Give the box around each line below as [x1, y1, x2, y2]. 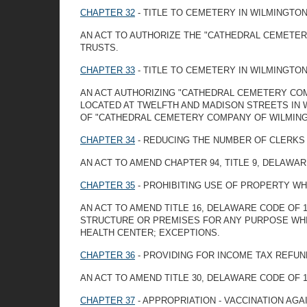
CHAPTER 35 [80, 180, 135, 191]
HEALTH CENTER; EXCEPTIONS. [80, 228, 220, 238]
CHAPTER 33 [80, 65, 135, 75]
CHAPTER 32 [80, 8, 135, 18]
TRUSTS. [80, 42, 119, 53]
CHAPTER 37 [80, 295, 135, 306]
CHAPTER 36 [80, 250, 135, 260]
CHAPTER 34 [80, 135, 135, 145]
